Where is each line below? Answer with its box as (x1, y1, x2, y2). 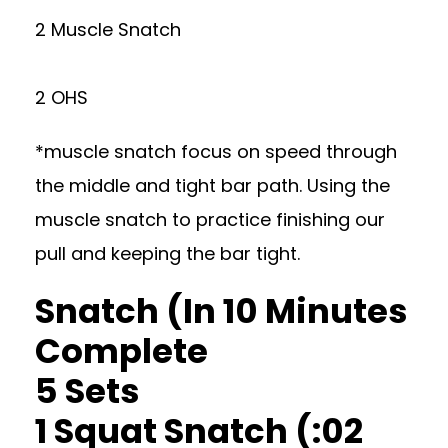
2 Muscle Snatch (35, 17, 181, 42)
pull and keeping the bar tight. (35, 241, 300, 266)
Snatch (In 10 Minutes (35, 287, 408, 335)
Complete (35, 327, 208, 375)
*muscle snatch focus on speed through (35, 139, 397, 164)
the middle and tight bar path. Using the (35, 173, 390, 198)
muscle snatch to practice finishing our (35, 207, 385, 232)
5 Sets (35, 367, 140, 415)
